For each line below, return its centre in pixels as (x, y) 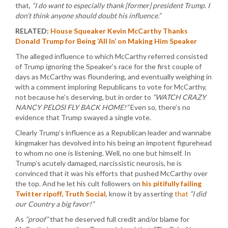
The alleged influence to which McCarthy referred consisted (111, 56)
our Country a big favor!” (55, 204)
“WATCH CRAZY (179, 97)
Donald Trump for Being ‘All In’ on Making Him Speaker (106, 41)
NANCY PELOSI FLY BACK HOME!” (72, 107)
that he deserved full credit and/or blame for (119, 219)
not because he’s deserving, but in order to (84, 97)
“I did (198, 194)
